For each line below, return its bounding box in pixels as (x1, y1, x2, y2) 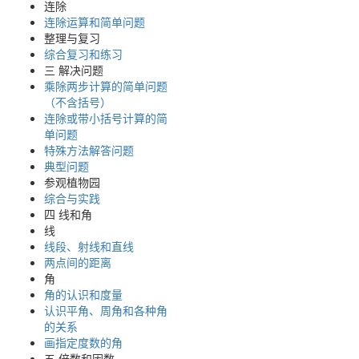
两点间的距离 (44, 254, 111, 271)
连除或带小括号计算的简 (44, 110, 167, 127)
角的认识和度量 (44, 286, 123, 303)
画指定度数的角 (44, 334, 123, 351)
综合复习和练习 (44, 46, 123, 63)
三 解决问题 (44, 62, 103, 79)
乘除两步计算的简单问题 (44, 78, 167, 95)
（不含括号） (44, 94, 111, 111)
